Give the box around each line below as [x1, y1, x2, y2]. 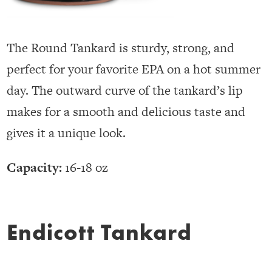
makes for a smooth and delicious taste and [7, 103, 246, 121]
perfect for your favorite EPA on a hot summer [7, 60, 261, 78]
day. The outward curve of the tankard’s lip [7, 81, 243, 100]
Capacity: [7, 158, 63, 177]
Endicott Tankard [7, 218, 192, 247]
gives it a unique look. [7, 124, 126, 142]
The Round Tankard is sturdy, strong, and [7, 39, 235, 57]
